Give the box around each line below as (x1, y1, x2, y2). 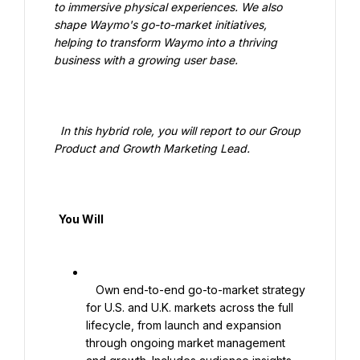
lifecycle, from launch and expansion (86, 318, 281, 332)
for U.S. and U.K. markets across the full (86, 301, 293, 314)
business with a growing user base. (54, 53, 238, 67)
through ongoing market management (86, 336, 285, 350)
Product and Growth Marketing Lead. (54, 141, 250, 155)
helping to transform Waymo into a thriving (54, 35, 277, 49)
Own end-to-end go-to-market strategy (86, 283, 96, 297)
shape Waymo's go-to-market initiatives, (54, 18, 267, 31)
